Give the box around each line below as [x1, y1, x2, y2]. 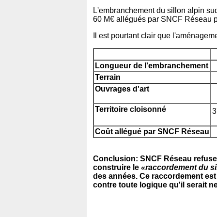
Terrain [95, 73, 121, 81]
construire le [93, 163, 141, 171]
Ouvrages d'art [95, 84, 149, 93]
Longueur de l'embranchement [95, 61, 208, 70]
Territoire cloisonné [95, 105, 166, 113]
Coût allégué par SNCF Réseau [95, 127, 209, 136]
